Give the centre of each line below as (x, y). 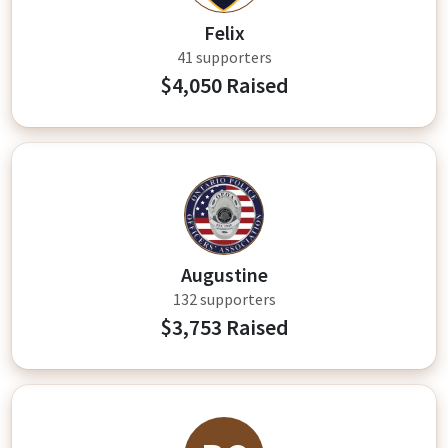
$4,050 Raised (224, 85)
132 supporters (224, 299)
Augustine (224, 274)
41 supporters (224, 57)
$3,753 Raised (224, 327)
